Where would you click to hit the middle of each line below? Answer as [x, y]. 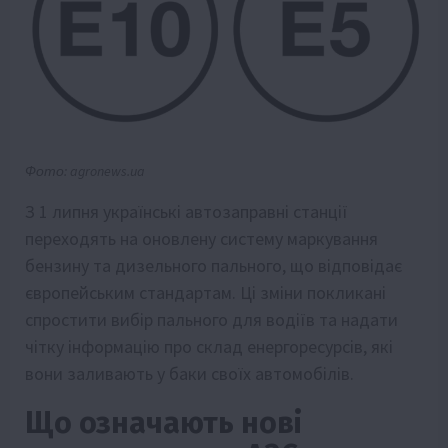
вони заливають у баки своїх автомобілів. [189, 373]
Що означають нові [163, 422]
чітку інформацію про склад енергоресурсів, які [209, 346]
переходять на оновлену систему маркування [201, 238]
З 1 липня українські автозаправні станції [186, 211]
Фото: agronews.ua [85, 170]
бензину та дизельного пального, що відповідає [213, 265]
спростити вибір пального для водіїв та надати [211, 319]
